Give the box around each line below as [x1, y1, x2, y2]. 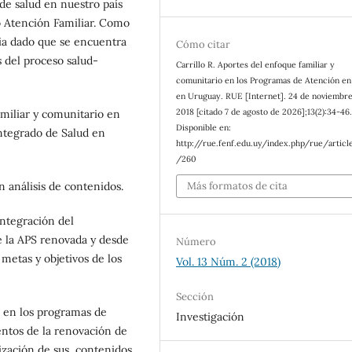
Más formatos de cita [187, 179, 288, 193]
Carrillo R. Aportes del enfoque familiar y [176, 58, 335, 70]
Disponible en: [176, 121, 232, 133]
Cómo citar [176, 37, 231, 51]
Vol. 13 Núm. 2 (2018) [176, 255, 281, 269]
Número [176, 235, 217, 249]
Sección [176, 290, 214, 304]
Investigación [176, 310, 245, 324]
